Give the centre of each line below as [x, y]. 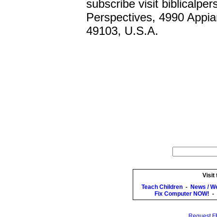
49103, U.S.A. [122, 31]
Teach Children [162, 187]
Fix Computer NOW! [182, 194]
